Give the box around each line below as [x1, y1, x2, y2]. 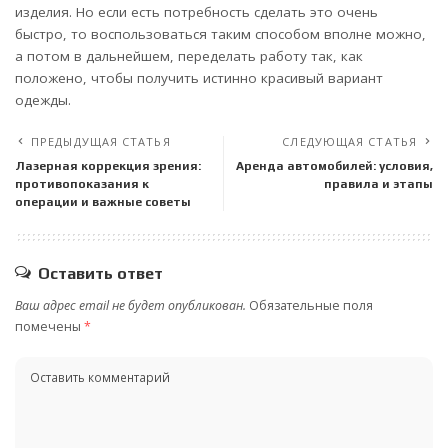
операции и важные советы [15, 195, 191, 210]
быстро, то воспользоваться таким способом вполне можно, [15, 25, 426, 44]
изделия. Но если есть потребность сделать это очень [15, 3, 378, 22]
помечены [15, 318, 84, 336]
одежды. [15, 91, 71, 110]
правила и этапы [324, 177, 433, 192]
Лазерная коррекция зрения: [15, 159, 201, 174]
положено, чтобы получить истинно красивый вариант [15, 69, 383, 88]
